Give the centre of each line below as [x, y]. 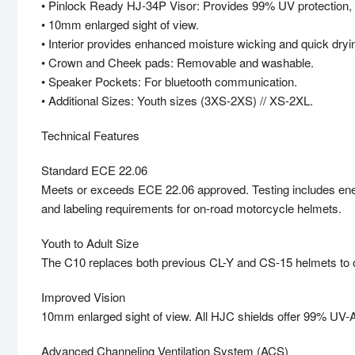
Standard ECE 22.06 [94, 170]
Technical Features [90, 136]
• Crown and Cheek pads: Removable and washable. [177, 63]
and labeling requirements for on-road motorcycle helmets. [191, 208]
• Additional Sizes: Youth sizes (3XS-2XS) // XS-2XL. [177, 101]
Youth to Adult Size [90, 243]
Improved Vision [83, 297]
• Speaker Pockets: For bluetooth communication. [169, 82]
